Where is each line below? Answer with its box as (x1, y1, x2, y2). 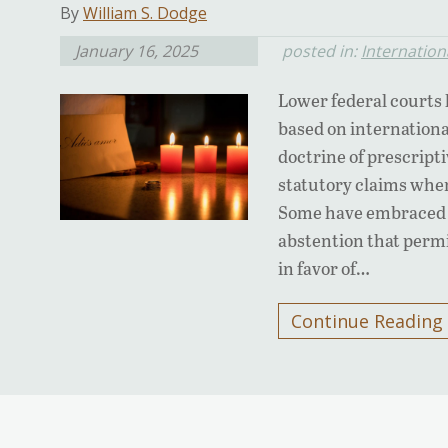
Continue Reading (291, 309, 444, 334)
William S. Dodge (83, 2, 207, 25)
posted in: (282, 40, 361, 63)
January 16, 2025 (75, 40, 198, 63)
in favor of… (278, 256, 371, 281)
